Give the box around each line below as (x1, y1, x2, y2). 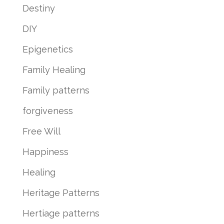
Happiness (22, 146, 68, 157)
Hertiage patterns (22, 207, 99, 218)
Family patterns (22, 84, 89, 95)
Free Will (22, 125, 60, 136)
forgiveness (22, 105, 73, 116)
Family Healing (22, 64, 85, 75)
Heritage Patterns (22, 187, 99, 198)
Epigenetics (22, 43, 73, 54)
